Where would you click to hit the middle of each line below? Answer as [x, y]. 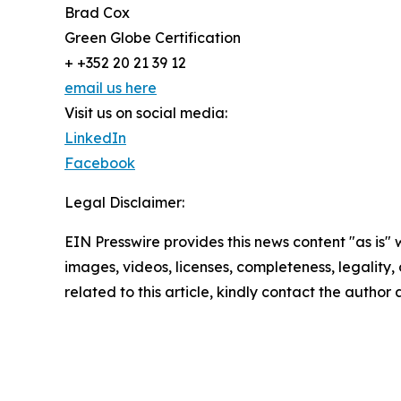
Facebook [100, 163]
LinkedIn [95, 138]
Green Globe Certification [153, 38]
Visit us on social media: [146, 113]
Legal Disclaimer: [124, 203]
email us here [111, 88]
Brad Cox [97, 13]
